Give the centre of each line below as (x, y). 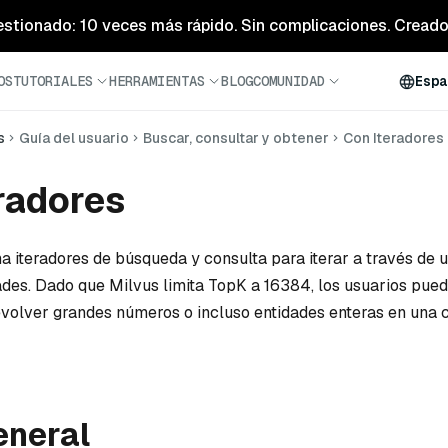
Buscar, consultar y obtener (236, 138)
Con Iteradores (393, 138)
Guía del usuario (74, 138)
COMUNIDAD (289, 80)
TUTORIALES (53, 80)
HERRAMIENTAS (157, 80)
